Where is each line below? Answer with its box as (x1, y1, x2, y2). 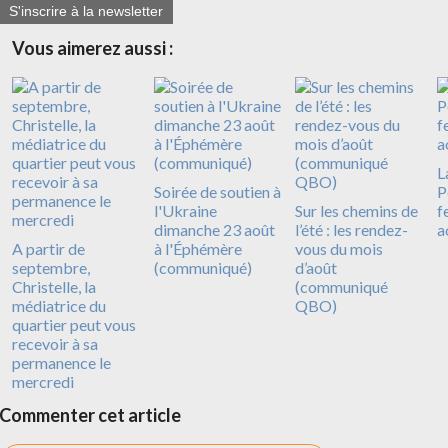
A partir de (12, 238, 85, 258)
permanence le (12, 352, 111, 372)
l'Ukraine (153, 200, 217, 220)
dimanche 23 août (153, 219, 275, 239)
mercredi (12, 371, 74, 391)
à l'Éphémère (153, 238, 242, 258)
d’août (295, 257, 337, 277)
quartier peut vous (12, 314, 136, 334)
